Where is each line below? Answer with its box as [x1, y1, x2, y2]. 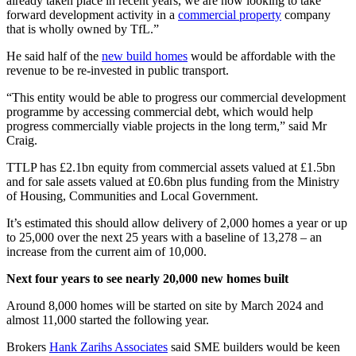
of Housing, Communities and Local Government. [6, 188, 258, 203]
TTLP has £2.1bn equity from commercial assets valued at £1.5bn [6, 160, 335, 174]
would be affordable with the [188, 48, 335, 63]
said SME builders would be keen [168, 339, 340, 354]
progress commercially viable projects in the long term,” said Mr [6, 118, 327, 133]
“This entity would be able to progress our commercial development [6, 90, 346, 104]
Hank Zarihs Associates [49, 339, 168, 354]
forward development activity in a [6, 7, 178, 21]
